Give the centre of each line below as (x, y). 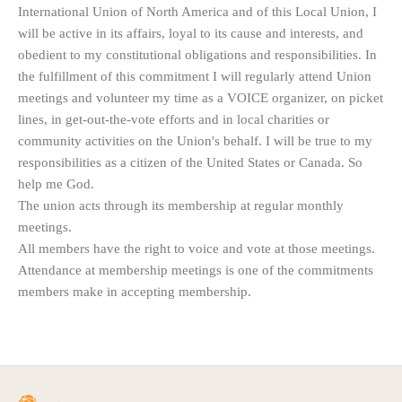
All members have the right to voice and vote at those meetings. (197, 248)
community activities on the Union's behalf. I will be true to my (195, 140)
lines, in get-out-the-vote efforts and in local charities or (174, 119)
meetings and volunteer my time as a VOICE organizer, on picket (201, 97)
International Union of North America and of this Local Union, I (197, 11)
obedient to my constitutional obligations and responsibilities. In (197, 54)
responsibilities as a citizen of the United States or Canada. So (190, 162)
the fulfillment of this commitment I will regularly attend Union (195, 76)
